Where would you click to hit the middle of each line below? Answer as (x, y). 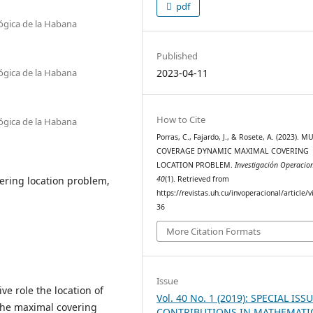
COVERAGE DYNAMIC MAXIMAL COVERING (233, 151)
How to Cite (181, 119)
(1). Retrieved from (197, 179)
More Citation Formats (214, 232)
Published (177, 56)
